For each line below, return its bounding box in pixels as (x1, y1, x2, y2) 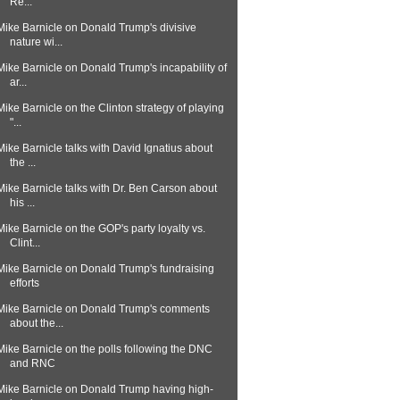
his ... (9, 196, 35, 209)
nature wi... (9, 36, 62, 48)
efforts (9, 277, 39, 289)
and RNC (9, 357, 55, 370)
